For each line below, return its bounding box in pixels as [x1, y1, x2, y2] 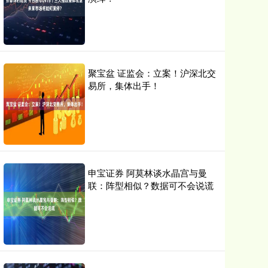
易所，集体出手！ [88, 79, 160, 92]
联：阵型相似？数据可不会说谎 [88, 179, 214, 191]
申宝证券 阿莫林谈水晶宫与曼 [88, 166, 207, 179]
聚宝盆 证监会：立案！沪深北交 [88, 66, 216, 79]
